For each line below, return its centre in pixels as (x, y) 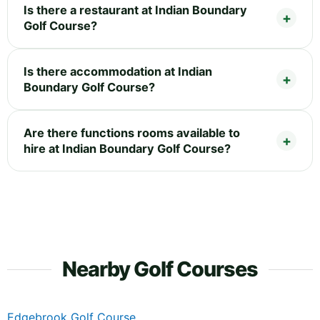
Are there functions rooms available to (132, 133)
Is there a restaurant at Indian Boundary (135, 10)
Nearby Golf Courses (160, 269)
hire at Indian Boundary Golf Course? (127, 149)
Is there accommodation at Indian (118, 72)
